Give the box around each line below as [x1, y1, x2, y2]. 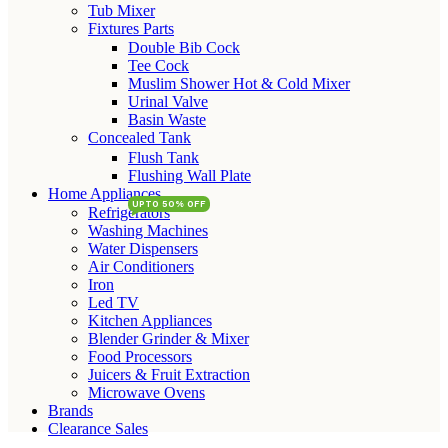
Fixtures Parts [88, 19, 174, 37]
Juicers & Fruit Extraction [88, 366, 250, 383]
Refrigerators [88, 204, 170, 221]
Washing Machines [88, 222, 208, 239]
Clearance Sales [48, 420, 148, 437]
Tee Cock [128, 57, 189, 74]
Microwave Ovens [88, 384, 205, 401]
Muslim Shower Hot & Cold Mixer [128, 75, 350, 92]
